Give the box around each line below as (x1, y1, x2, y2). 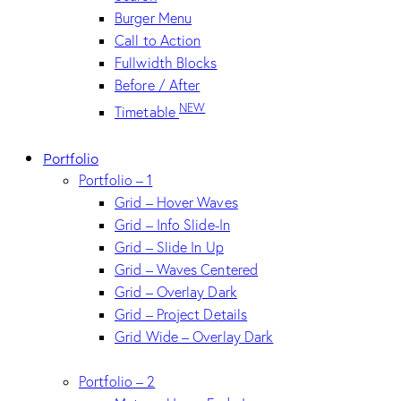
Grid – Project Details (115, 304, 248, 323)
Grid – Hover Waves (115, 192, 238, 211)
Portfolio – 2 (79, 371, 156, 390)
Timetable (115, 103, 179, 122)
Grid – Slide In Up (115, 237, 224, 256)
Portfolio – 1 (79, 170, 153, 189)
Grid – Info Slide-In (115, 215, 230, 234)
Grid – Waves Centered (115, 260, 259, 278)
